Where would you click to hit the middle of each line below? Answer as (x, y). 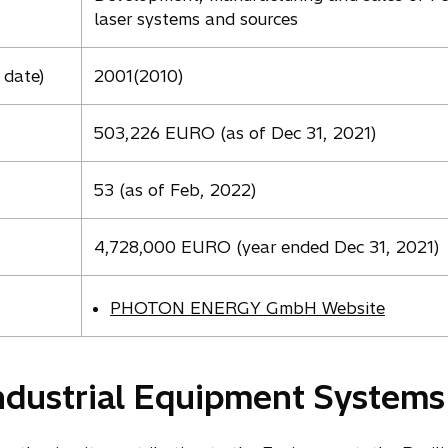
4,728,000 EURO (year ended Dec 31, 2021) (266, 247)
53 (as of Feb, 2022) (175, 190)
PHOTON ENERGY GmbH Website (247, 308)
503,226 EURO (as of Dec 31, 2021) (235, 133)
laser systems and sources (196, 19)
